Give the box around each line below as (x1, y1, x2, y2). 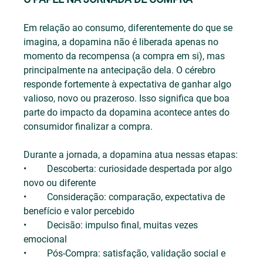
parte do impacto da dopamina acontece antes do (23, 107, 232, 119)
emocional (23, 234, 68, 245)
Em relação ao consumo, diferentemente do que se (23, 22, 235, 34)
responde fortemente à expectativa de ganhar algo (23, 79, 234, 90)
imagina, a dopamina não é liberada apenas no (23, 36, 221, 48)
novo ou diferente (23, 177, 96, 189)
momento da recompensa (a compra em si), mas (23, 50, 228, 62)
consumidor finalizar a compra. (23, 121, 153, 133)
